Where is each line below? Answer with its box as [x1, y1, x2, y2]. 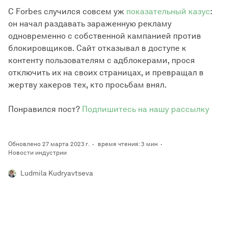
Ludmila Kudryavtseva [20, 169, 93, 178]
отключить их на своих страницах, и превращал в [8, 68, 204, 78]
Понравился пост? [8, 104, 80, 115]
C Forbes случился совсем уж [8, 7, 126, 17]
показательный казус [126, 7, 210, 17]
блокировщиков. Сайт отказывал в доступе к [8, 43, 186, 53]
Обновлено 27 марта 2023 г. [8, 140, 90, 148]
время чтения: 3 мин [98, 140, 158, 148]
